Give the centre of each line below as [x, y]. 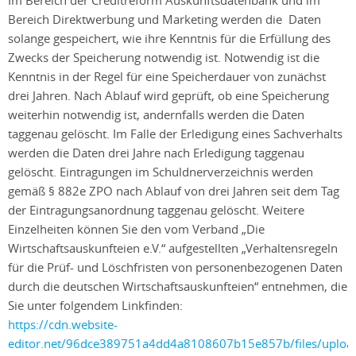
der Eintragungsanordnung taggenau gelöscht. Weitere [156, 210]
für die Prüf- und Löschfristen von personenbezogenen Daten [175, 267]
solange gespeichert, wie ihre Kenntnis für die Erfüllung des [169, 38]
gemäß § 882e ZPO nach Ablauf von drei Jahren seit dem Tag [174, 191]
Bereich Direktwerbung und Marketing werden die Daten [166, 19]
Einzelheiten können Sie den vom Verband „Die [136, 229]
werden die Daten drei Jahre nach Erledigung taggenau [156, 153]
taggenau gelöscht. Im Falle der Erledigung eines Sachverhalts [175, 133]
